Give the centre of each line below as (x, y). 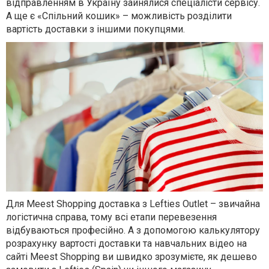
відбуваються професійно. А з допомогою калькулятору (133, 231)
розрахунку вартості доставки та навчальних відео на (126, 244)
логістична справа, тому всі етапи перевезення (111, 217)
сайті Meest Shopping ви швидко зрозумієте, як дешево (131, 257)
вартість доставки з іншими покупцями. (95, 29)
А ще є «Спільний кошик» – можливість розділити (119, 16)
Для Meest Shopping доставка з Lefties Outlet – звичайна (133, 204)
